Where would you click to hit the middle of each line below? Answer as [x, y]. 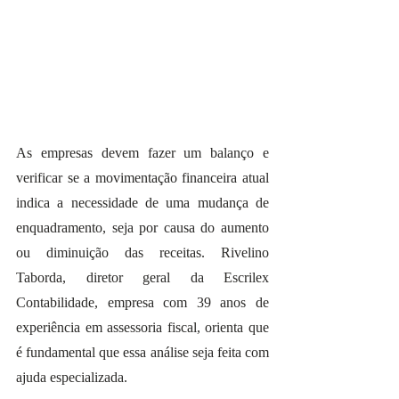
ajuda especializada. [73, 378]
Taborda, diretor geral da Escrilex [142, 278]
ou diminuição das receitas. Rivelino [142, 253]
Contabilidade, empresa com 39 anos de [142, 303]
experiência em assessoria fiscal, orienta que [142, 328]
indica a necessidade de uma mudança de [142, 203]
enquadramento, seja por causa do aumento [142, 228]
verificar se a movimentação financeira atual [142, 178]
